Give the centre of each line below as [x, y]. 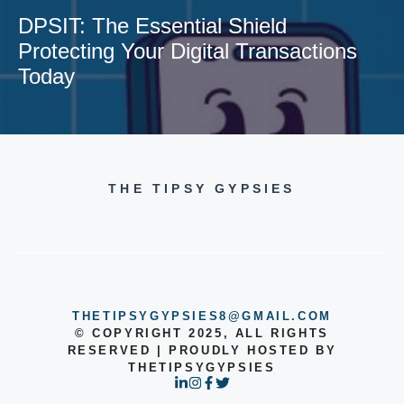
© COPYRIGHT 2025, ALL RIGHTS [202, 333]
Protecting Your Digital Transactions [188, 50]
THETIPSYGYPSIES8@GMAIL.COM [202, 316]
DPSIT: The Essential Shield [152, 25]
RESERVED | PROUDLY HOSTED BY [202, 350]
